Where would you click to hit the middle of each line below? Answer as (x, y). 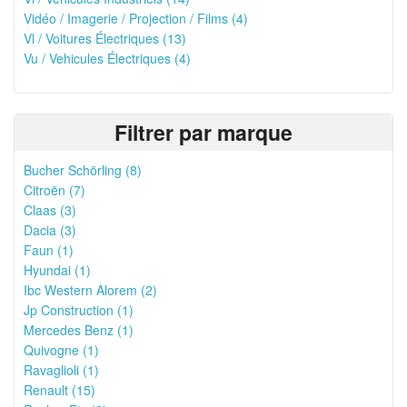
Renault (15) (60, 390)
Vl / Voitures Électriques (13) (105, 38)
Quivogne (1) (61, 350)
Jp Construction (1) (79, 310)
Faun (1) (49, 250)
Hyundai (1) (57, 270)
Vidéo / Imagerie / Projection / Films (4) (136, 18)
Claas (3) (50, 210)
